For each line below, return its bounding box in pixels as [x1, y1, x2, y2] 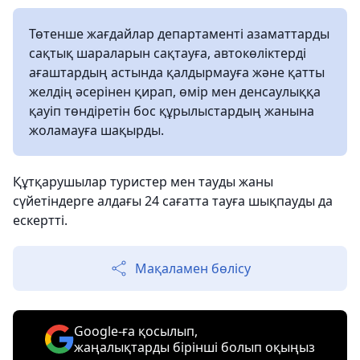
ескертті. [13, 211, 67, 229]
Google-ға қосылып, [74, 322, 198, 340]
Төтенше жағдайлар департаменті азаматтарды [29, 25, 329, 43]
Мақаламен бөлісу [135, 260, 251, 277]
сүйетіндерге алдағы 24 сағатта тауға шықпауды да [13, 192, 333, 210]
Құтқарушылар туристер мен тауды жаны [13, 173, 273, 190]
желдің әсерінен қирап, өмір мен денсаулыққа [29, 83, 321, 100]
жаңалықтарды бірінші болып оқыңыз [74, 338, 315, 356]
